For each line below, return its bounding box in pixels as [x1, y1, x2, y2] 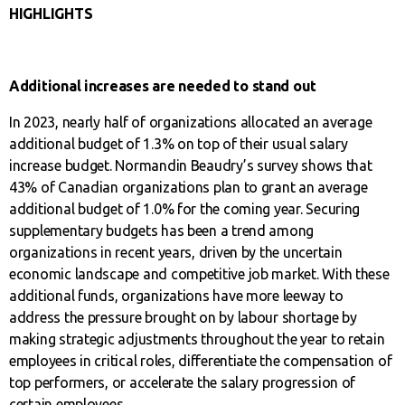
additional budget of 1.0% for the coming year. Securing [9, 201, 361, 218]
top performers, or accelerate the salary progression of [9, 374, 356, 391]
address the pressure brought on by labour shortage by [9, 309, 357, 326]
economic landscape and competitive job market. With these [9, 266, 390, 283]
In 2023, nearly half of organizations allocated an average [9, 114, 372, 131]
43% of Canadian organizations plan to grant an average [9, 179, 368, 196]
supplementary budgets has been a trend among [9, 222, 315, 240]
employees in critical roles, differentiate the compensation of [9, 353, 392, 370]
